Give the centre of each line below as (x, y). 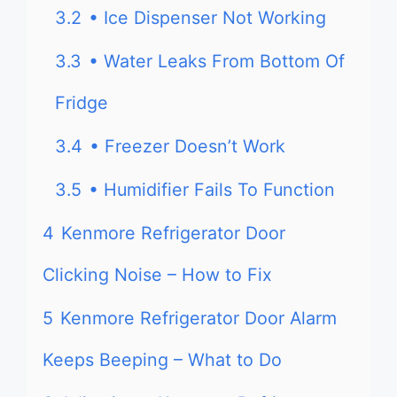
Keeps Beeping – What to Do (162, 360)
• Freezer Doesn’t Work (187, 146)
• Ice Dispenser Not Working (207, 18)
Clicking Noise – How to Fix (157, 275)
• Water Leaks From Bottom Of (217, 61)
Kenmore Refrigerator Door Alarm (198, 318)
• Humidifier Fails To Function (212, 190)
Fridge (82, 103)
